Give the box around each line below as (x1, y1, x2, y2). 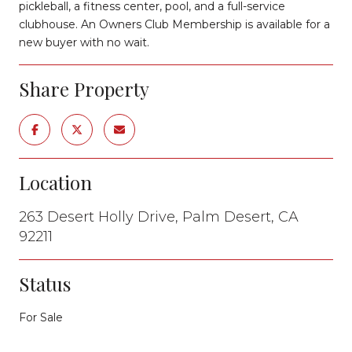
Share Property (19, 75, 149, 101)
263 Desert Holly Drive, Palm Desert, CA (19, 207, 299, 225)
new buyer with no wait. (19, 35, 149, 49)
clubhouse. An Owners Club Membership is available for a (19, 16, 330, 31)
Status (19, 270, 71, 296)
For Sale (19, 310, 63, 324)
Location (19, 169, 92, 195)
